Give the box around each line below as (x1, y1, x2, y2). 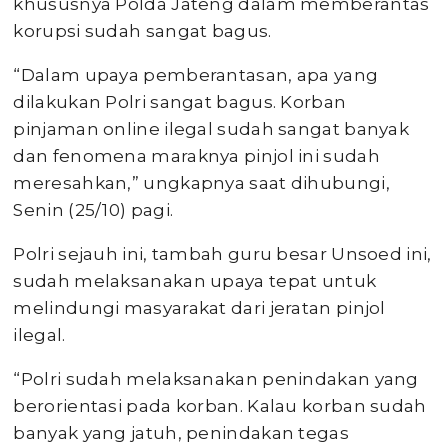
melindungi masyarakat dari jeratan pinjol (13, 298, 386, 318)
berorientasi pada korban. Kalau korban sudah (13, 396, 427, 416)
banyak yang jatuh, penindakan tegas (13, 423, 349, 443)
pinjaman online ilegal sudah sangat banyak (13, 119, 410, 139)
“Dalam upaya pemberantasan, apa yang (13, 65, 379, 85)
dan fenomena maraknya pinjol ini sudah (13, 146, 380, 166)
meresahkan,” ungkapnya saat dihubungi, (13, 173, 390, 193)
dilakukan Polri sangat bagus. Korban (13, 92, 347, 112)
